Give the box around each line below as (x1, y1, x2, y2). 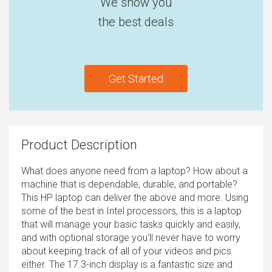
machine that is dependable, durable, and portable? (21, 178, 237, 190)
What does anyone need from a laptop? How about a (21, 165, 248, 177)
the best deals (98, 14, 174, 29)
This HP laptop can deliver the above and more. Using (21, 191, 248, 203)
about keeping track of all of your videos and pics (21, 245, 231, 257)
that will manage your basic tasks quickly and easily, (21, 218, 240, 230)
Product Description (21, 137, 137, 152)
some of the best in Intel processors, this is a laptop (21, 205, 242, 217)
